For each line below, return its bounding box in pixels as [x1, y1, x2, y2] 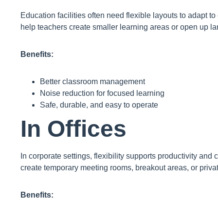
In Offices [20, 116, 127, 142]
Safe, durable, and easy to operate [40, 101, 158, 109]
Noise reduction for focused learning [40, 89, 164, 98]
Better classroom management [40, 77, 145, 86]
